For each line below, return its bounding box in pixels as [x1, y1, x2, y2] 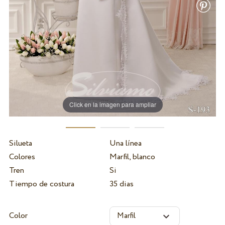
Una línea [109, 137, 142, 149]
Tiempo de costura [9, 178, 74, 190]
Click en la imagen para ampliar [69, 100, 156, 109]
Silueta [9, 137, 32, 149]
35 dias [109, 178, 134, 190]
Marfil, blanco [109, 151, 155, 163]
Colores [9, 151, 35, 163]
